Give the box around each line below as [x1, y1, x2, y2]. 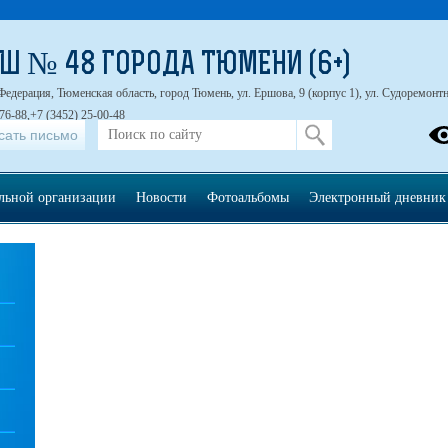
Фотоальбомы [206, 190, 289, 205]
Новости [135, 190, 187, 205]
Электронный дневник [308, 190, 446, 205]
